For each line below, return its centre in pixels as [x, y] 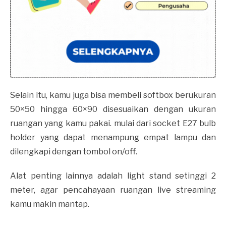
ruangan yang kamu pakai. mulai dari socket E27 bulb [113, 123]
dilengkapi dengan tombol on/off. [74, 151]
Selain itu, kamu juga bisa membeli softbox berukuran [113, 95]
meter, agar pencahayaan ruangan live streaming [113, 190]
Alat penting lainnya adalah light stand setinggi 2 [113, 176]
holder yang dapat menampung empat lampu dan [113, 137]
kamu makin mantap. [50, 204]
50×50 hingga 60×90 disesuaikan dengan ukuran [113, 109]
